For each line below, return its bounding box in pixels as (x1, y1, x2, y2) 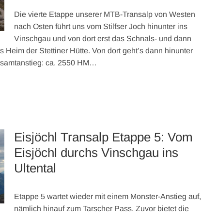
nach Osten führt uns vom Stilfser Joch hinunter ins (14, 22, 187, 31)
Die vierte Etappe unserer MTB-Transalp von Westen (14, 10, 195, 18)
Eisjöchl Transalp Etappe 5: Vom (14, 130, 193, 144)
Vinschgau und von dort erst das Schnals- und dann (14, 34, 191, 43)
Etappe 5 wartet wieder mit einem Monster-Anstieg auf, (14, 192, 201, 201)
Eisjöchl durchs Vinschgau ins (14, 145, 178, 160)
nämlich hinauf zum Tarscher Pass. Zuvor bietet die (14, 204, 189, 213)
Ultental (14, 161, 56, 175)
